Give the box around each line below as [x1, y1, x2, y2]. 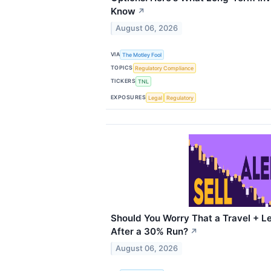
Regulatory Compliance [135, 64, 194, 71]
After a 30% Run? [111, 226, 188, 238]
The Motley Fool [122, 51, 162, 58]
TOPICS [111, 64, 133, 71]
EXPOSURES [111, 94, 146, 101]
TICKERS [111, 77, 136, 85]
